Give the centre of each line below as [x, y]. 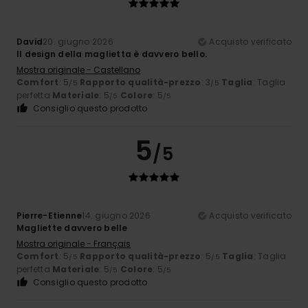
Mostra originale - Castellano [78, 70]
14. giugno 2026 [116, 216]
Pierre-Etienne [49, 216]
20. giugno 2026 [78, 42]
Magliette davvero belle [72, 228]
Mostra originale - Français [74, 244]
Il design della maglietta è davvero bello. [112, 54]
